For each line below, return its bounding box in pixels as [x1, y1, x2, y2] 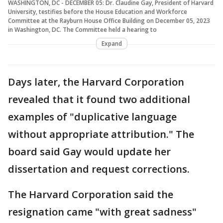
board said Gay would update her [8, 144, 171, 158]
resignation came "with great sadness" [8, 205, 197, 219]
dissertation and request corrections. [8, 162, 190, 176]
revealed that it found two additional [8, 92, 190, 106]
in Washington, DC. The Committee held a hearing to [8, 25, 157, 34]
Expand [101, 39, 122, 48]
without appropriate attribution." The [8, 127, 194, 141]
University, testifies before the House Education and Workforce [8, 7, 187, 16]
